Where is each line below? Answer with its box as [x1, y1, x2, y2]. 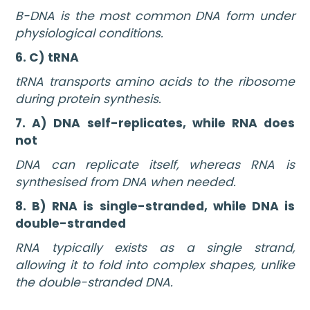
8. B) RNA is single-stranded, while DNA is [15, 197, 295, 215]
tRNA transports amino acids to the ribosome [15, 73, 295, 91]
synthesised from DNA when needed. [15, 174, 237, 191]
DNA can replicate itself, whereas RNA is [15, 156, 295, 174]
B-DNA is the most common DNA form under [15, 8, 295, 25]
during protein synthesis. [15, 91, 162, 108]
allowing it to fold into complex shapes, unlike [15, 257, 295, 273]
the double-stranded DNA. [15, 274, 174, 291]
